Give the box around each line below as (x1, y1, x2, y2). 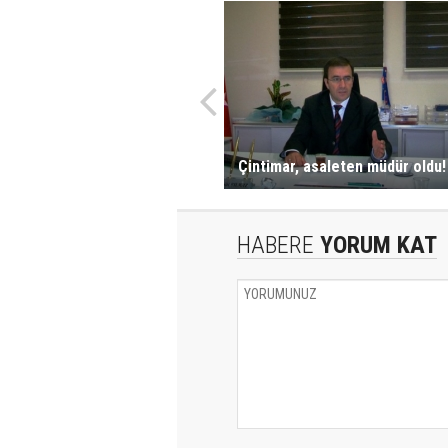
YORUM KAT (314, 231, 437, 259)
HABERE (237, 231, 314, 259)
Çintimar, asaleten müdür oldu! (237, 157, 446, 176)
